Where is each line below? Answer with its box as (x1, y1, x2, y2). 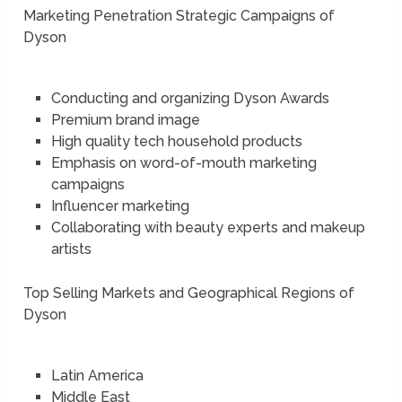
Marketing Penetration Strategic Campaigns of (23, 7, 336, 25)
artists (50, 240, 92, 258)
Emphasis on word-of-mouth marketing (50, 154, 317, 172)
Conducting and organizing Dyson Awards (50, 90, 329, 108)
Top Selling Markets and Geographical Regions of (23, 284, 355, 302)
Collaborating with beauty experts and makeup (50, 219, 365, 237)
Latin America (50, 367, 144, 385)
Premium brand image (50, 111, 200, 129)
